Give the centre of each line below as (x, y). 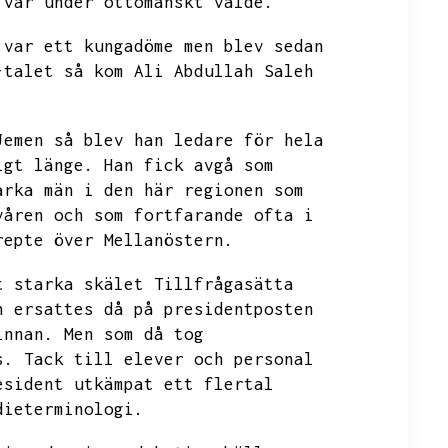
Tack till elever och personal (169, 359)
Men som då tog (134, 334)
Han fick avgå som (189, 165)
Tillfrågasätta (224, 284)
